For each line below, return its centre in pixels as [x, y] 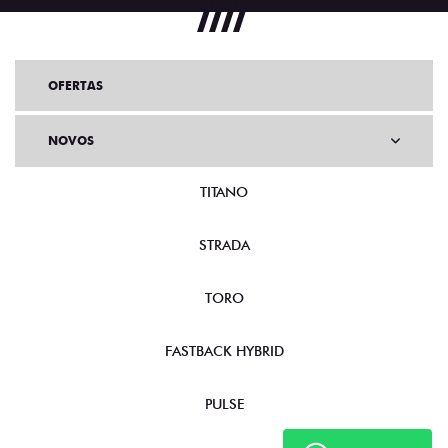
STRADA [224, 245]
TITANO [224, 192]
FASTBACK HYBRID [224, 351]
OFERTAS [75, 85]
